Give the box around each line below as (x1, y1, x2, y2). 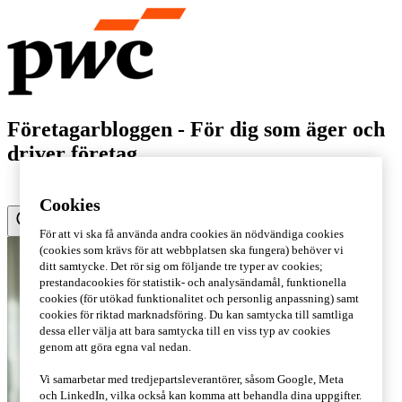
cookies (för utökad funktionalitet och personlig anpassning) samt (39, 292, 360, 305)
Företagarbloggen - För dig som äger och (7, 117, 385, 141)
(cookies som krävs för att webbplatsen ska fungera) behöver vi (39, 243, 345, 257)
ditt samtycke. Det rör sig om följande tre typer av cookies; (39, 259, 324, 273)
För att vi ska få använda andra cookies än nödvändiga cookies (39, 227, 345, 240)
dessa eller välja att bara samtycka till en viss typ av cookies (39, 324, 331, 337)
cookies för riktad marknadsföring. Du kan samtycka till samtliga (39, 308, 354, 321)
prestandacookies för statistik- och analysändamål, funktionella (39, 275, 347, 289)
